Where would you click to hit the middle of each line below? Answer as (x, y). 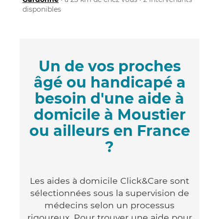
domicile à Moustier (109, 114)
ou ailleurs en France (109, 131)
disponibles (42, 9)
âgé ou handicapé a (109, 82)
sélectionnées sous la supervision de (109, 193)
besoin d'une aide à (109, 98)
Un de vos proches (109, 66)
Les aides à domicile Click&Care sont (109, 180)
